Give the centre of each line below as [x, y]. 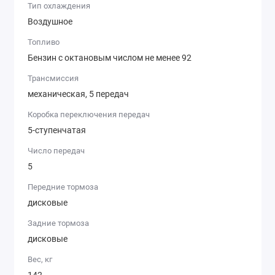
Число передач [56, 151]
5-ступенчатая [57, 130]
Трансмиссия [53, 79]
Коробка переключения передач [89, 115]
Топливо [44, 42]
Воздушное [50, 21]
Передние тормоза [63, 187]
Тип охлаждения [59, 6]
